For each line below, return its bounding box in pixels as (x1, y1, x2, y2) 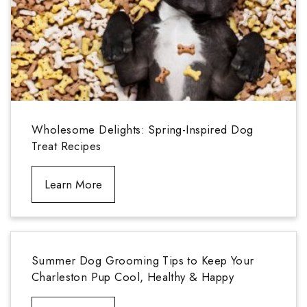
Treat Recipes (32, 138, 101, 155)
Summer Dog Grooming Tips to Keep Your (32, 252, 254, 269)
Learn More (45, 176, 102, 193)
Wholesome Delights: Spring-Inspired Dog (32, 121, 254, 138)
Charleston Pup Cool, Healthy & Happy (32, 269, 234, 286)
